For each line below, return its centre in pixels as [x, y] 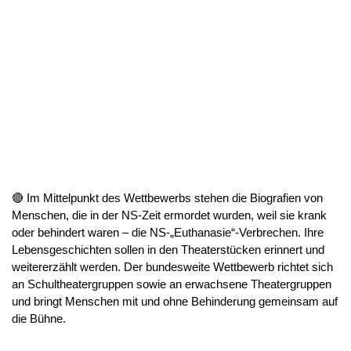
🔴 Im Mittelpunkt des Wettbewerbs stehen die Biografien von [167, 197]
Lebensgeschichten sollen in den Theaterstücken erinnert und [168, 249]
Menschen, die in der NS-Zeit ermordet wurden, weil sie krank [169, 215]
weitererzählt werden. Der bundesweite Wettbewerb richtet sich [172, 266]
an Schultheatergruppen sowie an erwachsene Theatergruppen [172, 284]
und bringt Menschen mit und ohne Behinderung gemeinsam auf [175, 301]
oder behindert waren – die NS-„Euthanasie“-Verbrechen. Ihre [168, 232]
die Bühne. [39, 318]
